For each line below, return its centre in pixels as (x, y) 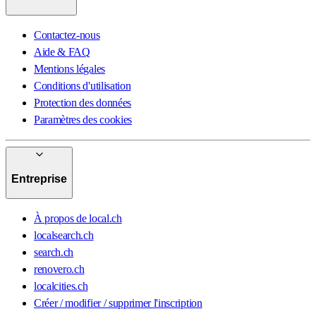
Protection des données (83, 102)
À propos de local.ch (78, 218)
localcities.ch (61, 286)
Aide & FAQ (62, 51)
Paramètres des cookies (83, 119)
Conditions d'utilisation (83, 85)
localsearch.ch (64, 235)
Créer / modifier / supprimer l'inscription (118, 303)
